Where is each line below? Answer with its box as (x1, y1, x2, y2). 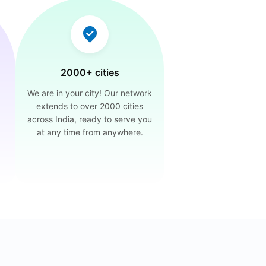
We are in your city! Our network (27, 88, 152, 98)
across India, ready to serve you (27, 114, 152, 124)
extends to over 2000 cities (36, 101, 143, 111)
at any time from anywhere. (36, 127, 143, 137)
